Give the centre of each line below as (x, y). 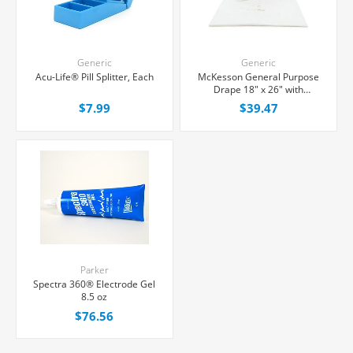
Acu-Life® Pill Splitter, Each (94, 76)
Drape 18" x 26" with (259, 89)
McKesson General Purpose (259, 76)
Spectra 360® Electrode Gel (95, 284)
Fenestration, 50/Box (258, 102)
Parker (94, 270)
